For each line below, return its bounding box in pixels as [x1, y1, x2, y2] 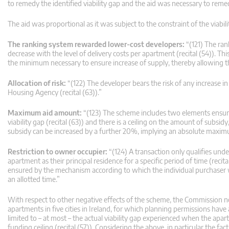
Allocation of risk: [8, 79, 66, 88]
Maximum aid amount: [8, 108, 82, 118]
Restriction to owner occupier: [8, 147, 107, 156]
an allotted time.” [8, 175, 60, 184]
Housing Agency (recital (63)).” [8, 88, 102, 97]
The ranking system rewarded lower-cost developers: [8, 40, 185, 49]
